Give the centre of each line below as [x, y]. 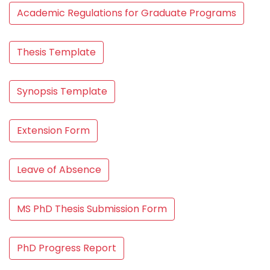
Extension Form [53, 130]
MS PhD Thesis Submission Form [92, 209]
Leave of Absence [59, 170]
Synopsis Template [62, 91]
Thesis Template [56, 52]
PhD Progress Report [67, 248]
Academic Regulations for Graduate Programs [127, 13]
